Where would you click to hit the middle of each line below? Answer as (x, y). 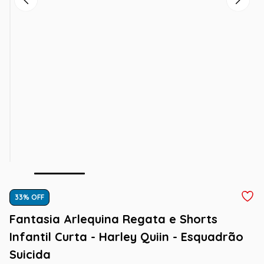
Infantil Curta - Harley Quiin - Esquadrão (126, 237)
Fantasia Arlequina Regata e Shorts (113, 219)
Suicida (30, 254)
